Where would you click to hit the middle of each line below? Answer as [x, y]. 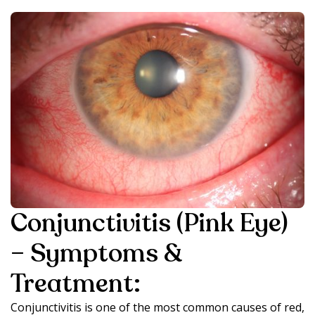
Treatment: [76, 283]
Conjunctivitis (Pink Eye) [149, 223]
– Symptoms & [96, 253]
